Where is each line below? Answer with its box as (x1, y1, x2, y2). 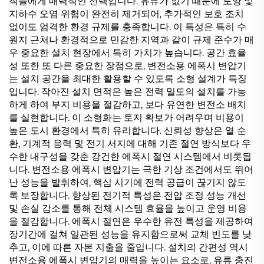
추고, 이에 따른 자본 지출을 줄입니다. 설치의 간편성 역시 (9, 242, 248, 253)
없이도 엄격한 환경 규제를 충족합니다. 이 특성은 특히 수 (9, 21, 246, 32)
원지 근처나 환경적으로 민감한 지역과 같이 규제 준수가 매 (9, 34, 254, 45)
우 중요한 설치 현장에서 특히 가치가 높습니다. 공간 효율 (9, 47, 246, 58)
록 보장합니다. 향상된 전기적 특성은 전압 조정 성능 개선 (9, 190, 246, 201)
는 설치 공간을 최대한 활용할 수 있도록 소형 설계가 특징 (9, 73, 247, 84)
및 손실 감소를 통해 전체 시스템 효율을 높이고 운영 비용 (9, 203, 247, 214)
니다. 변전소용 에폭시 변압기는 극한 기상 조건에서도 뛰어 (9, 164, 253, 175)
